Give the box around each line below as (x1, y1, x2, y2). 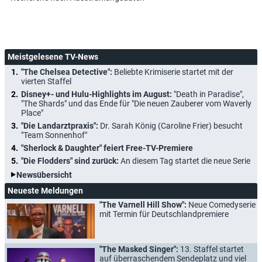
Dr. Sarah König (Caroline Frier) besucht (100, 120, 243, 130)
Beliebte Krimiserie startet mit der (114, 67, 233, 77)
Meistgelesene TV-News (8, 51, 98, 61)
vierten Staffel (21, 76, 71, 86)
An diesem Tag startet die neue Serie (120, 156, 250, 166)
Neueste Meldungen (8, 185, 83, 195)
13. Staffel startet (180, 244, 244, 254)
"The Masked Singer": (99, 244, 180, 254)
